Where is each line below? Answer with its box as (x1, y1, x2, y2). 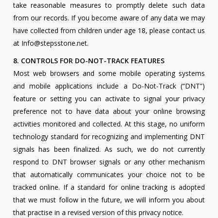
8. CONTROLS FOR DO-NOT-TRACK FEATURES (13, 56, 164, 66)
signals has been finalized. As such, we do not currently (13, 145, 205, 154)
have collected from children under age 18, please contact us (13, 26, 205, 36)
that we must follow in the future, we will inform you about (13, 195, 205, 205)
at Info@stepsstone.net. (13, 38, 89, 48)
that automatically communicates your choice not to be (13, 170, 205, 180)
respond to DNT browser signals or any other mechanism (13, 157, 205, 167)
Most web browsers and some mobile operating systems (13, 69, 205, 78)
